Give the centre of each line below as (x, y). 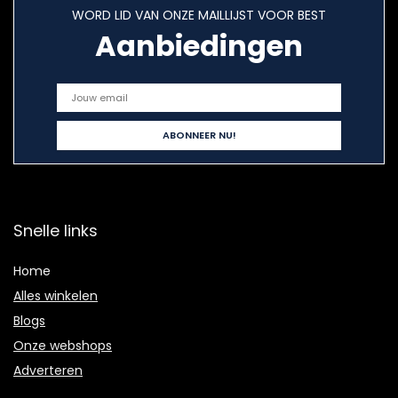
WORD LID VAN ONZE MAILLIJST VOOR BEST (199, 16)
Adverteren (48, 371)
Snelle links (56, 231)
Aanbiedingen (199, 46)
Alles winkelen (56, 296)
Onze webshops (63, 346)
